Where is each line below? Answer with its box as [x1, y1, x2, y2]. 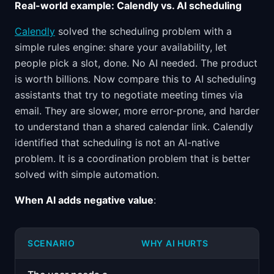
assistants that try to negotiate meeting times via [15, 89, 243, 101]
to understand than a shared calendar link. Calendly [15, 120, 253, 133]
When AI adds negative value [15, 194, 154, 206]
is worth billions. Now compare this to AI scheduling [15, 73, 256, 85]
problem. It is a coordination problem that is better [15, 152, 250, 165]
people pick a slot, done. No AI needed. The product [15, 57, 257, 69]
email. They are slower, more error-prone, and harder [15, 105, 259, 117]
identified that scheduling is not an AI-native [15, 136, 220, 149]
